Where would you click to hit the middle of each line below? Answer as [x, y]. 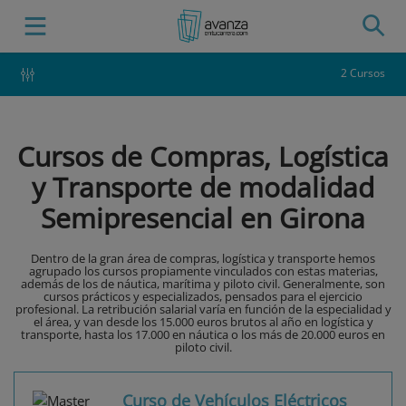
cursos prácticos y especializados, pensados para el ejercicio [203, 297]
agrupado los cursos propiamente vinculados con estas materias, [203, 271]
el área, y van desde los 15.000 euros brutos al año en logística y [203, 322]
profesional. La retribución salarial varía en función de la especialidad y [203, 309]
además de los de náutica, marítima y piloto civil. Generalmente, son [203, 284]
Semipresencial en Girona [203, 218]
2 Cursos [363, 73]
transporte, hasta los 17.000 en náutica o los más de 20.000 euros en [203, 335]
